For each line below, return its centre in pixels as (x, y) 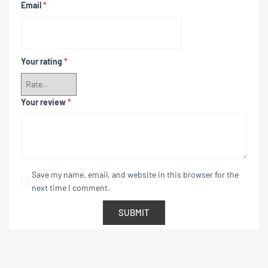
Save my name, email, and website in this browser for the (135, 174)
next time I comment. (71, 187)
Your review (44, 102)
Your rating (42, 61)
